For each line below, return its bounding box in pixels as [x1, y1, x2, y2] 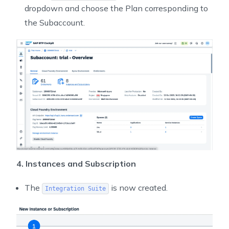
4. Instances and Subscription [16, 158, 136, 169]
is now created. [108, 182, 168, 193]
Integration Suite [44, 185, 106, 193]
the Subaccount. [25, 17, 85, 28]
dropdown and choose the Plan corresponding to [25, 3, 208, 13]
